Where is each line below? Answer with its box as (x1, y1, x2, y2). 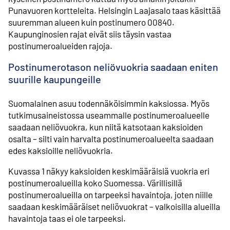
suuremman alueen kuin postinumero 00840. (8, 16, 175, 27)
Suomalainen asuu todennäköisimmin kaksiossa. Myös (8, 98, 209, 109)
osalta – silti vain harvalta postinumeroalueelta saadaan (8, 133, 214, 144)
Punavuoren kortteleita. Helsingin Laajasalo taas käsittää (8, 5, 221, 15)
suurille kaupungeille (8, 73, 101, 86)
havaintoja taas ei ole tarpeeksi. (8, 213, 126, 224)
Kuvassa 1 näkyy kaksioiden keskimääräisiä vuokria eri (8, 166, 209, 177)
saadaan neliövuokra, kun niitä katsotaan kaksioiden (8, 122, 203, 132)
